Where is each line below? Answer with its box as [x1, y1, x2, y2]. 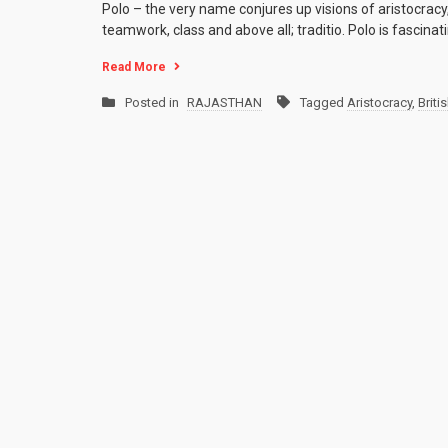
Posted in [125, 95, 182, 111]
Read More [102, 60, 166, 75]
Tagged [300, 95, 347, 111]
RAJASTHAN [187, 95, 262, 111]
